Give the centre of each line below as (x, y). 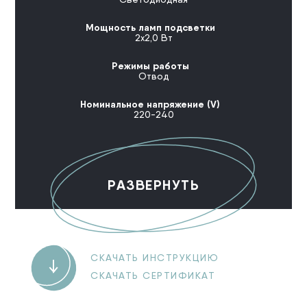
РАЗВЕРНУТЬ (153, 184)
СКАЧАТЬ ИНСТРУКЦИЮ (155, 257)
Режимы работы (150, 65)
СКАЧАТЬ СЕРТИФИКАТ (153, 275)
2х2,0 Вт (153, 37)
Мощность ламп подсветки (150, 27)
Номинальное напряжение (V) (150, 104)
